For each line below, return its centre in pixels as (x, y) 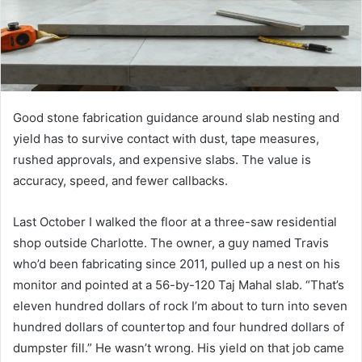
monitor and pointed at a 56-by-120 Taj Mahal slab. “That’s (179, 284)
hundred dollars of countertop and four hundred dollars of (179, 326)
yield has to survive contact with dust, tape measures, (166, 138)
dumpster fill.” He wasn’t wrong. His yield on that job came (179, 347)
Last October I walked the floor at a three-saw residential (175, 221)
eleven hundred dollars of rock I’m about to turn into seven (180, 305)
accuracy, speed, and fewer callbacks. (120, 180)
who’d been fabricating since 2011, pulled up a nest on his (177, 263)
